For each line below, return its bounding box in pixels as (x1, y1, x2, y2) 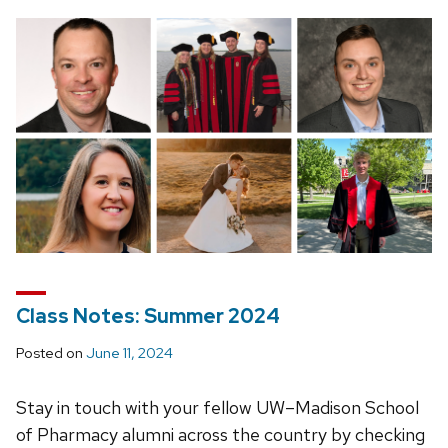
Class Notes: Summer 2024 (16, 303, 280, 330)
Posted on (16, 343, 86, 364)
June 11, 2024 (86, 343, 173, 364)
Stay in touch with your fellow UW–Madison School (16, 396, 419, 420)
